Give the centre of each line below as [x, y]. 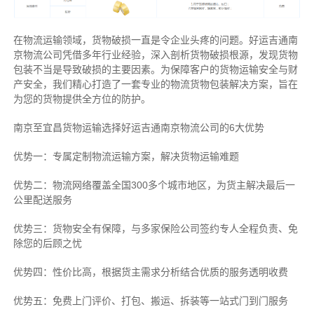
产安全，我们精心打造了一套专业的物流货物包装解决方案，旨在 [155, 84]
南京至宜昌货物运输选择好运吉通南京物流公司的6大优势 [138, 127]
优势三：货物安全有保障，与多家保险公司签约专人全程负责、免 [155, 228]
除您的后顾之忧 [47, 243]
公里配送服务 [42, 199]
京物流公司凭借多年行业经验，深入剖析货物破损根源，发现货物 [155, 54]
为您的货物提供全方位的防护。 [82, 98]
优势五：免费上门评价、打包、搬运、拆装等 [111, 300]
